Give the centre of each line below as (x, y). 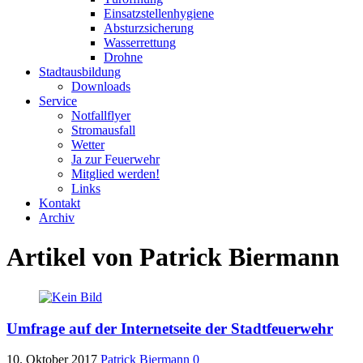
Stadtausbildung (80, 72)
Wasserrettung (140, 43)
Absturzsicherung (149, 28)
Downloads (101, 86)
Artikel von (73, 257)
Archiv (57, 218)
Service (58, 101)
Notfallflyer (101, 115)
